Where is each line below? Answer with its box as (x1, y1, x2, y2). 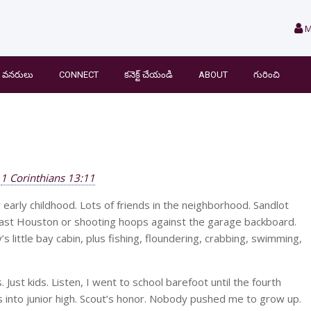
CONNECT (59, 69, 99, 80)
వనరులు (2, 69, 33, 80)
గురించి (253, 69, 280, 80)
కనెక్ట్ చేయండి (124, 69, 173, 80)
